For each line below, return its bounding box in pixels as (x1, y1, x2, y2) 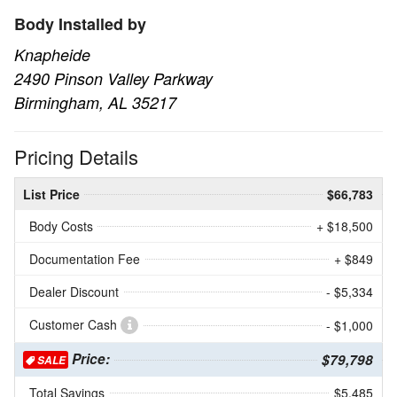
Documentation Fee (29, 249, 140, 268)
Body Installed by (14, 12, 146, 35)
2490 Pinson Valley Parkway (14, 66, 213, 90)
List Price (23, 184, 80, 203)
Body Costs (29, 216, 93, 235)
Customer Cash (29, 315, 121, 333)
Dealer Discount (29, 282, 119, 300)
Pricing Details (14, 142, 138, 170)
